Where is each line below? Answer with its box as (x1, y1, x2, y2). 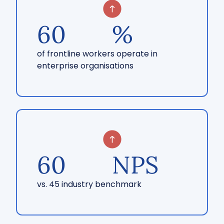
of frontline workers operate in (37, 48, 157, 59)
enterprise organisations (37, 60, 133, 71)
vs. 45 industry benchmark (37, 178, 141, 190)
